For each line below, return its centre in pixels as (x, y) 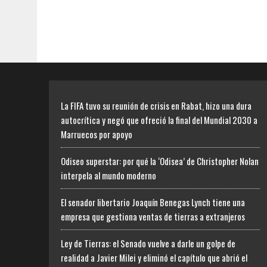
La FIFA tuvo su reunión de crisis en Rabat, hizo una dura (156, 105)
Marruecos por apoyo (97, 134)
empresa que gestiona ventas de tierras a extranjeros (153, 216)
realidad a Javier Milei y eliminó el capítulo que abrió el (154, 257)
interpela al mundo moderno (108, 175)
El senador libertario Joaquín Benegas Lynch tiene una (153, 202)
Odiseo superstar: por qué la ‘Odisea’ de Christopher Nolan (160, 161)
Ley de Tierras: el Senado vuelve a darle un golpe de (148, 243)
